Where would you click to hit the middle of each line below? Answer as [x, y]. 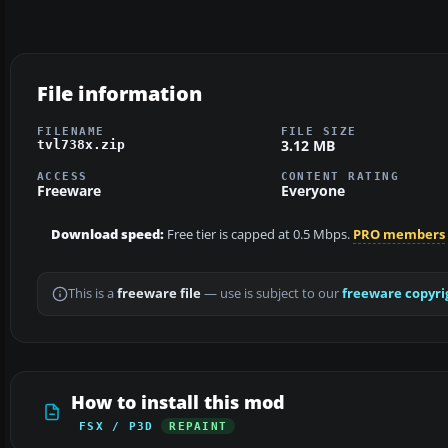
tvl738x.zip [81, 144]
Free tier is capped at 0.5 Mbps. [258, 235]
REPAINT [198, 426]
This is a [92, 294]
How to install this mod [178, 402]
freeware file [159, 294]
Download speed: [107, 235]
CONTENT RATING [340, 176]
